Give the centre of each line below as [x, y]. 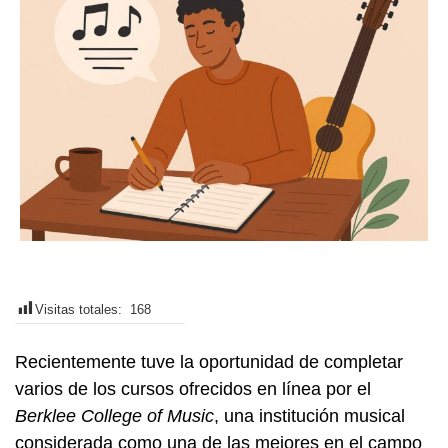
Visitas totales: [82, 309]
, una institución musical [309, 416]
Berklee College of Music [114, 416]
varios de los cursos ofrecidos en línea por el [193, 389]
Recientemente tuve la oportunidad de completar [209, 362]
